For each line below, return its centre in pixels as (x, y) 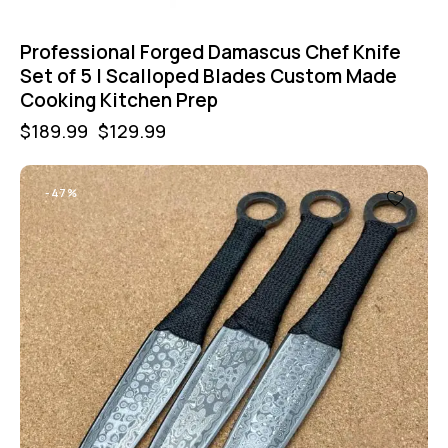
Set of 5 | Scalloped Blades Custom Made (208, 76)
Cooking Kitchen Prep (119, 100)
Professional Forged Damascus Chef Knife (210, 52)
